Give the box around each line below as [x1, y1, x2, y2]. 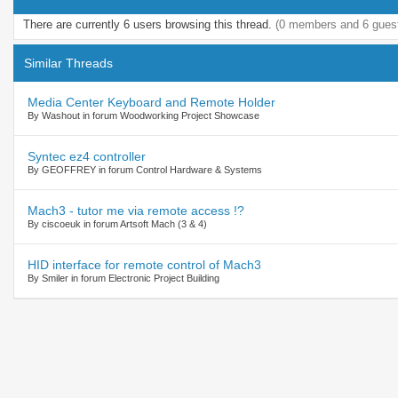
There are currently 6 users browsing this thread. [23, 17, 275, 31]
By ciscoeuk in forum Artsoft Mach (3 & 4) [28, 218, 207, 229]
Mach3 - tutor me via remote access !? [28, 203, 244, 218]
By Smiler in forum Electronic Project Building [28, 272, 219, 283]
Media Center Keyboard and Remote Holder [28, 94, 275, 109]
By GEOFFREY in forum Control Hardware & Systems [28, 163, 262, 175]
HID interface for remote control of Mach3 [28, 257, 261, 272]
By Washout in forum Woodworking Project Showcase [28, 109, 259, 121]
